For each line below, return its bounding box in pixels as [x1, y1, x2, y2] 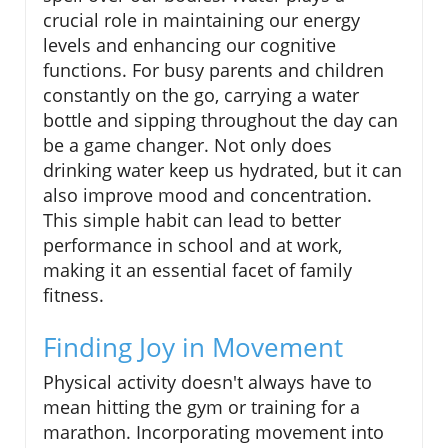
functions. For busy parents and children [43, 58, 384, 83]
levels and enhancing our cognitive [43, 33, 336, 58]
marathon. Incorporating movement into [43, 420, 384, 445]
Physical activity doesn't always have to [43, 370, 372, 395]
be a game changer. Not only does [43, 133, 332, 158]
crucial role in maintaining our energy [43, 8, 360, 33]
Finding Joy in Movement [43, 329, 343, 366]
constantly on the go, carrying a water [43, 83, 359, 108]
